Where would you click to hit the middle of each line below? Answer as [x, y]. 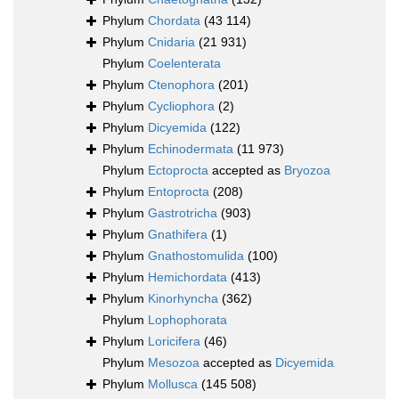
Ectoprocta [178, 171]
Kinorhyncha [183, 299]
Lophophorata [187, 320]
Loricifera [174, 342]
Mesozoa [174, 363]
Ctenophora [181, 85]
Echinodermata [191, 149]
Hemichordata [187, 277]
